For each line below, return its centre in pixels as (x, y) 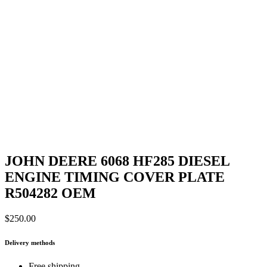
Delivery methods (30, 243)
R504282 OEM (50, 193)
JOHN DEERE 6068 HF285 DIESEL (117, 161)
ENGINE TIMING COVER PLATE (115, 177)
